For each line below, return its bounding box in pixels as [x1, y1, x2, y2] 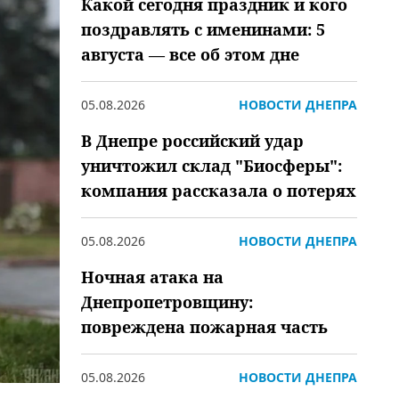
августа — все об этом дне [81, 44, 299, 65]
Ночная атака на [81, 266, 224, 288]
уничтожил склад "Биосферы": [81, 155, 342, 176]
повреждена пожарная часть [81, 316, 328, 338]
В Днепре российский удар [81, 130, 304, 151]
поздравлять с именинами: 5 [81, 19, 325, 40]
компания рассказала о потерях [81, 180, 356, 201]
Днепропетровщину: [81, 291, 253, 313]
